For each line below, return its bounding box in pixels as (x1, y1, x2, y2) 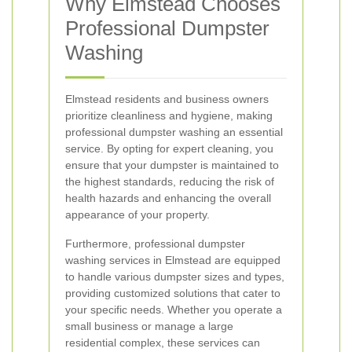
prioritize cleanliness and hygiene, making (65, 109, 273, 122)
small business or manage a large (65, 320, 233, 332)
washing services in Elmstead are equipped (65, 254, 280, 266)
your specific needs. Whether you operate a (65, 303, 282, 316)
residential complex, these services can (65, 336, 260, 349)
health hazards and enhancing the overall (65, 192, 271, 204)
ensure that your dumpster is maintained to (65, 159, 279, 171)
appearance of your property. (65, 208, 210, 221)
